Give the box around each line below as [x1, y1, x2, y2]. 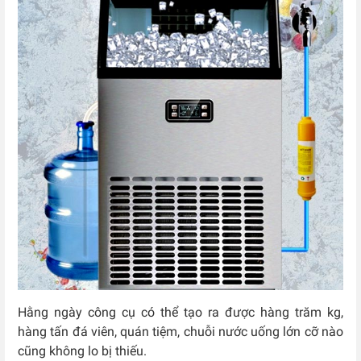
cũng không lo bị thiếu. [18, 343, 147, 359]
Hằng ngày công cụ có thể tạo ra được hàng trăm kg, [18, 305, 343, 321]
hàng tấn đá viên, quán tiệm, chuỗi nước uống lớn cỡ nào [18, 324, 343, 340]
